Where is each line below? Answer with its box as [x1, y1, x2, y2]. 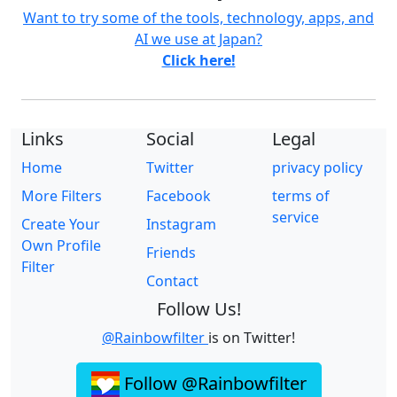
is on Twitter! [208, 328, 295, 348]
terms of [271, 186, 330, 206]
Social [146, 127, 195, 152]
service [271, 207, 319, 228]
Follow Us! [156, 297, 241, 322]
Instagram [146, 214, 217, 235]
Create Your [21, 214, 100, 235]
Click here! [161, 51, 236, 71]
